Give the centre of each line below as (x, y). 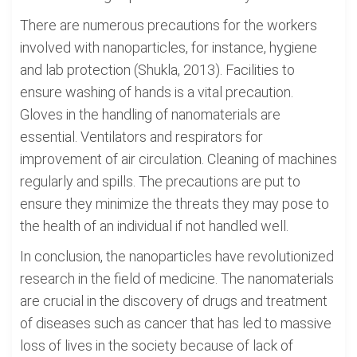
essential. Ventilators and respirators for (141, 137)
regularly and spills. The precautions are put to (160, 181)
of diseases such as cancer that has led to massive (176, 323)
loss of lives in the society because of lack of (157, 345)
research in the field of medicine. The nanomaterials (177, 279)
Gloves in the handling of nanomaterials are (150, 114)
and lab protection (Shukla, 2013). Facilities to (157, 70)
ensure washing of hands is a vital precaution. (157, 92)
